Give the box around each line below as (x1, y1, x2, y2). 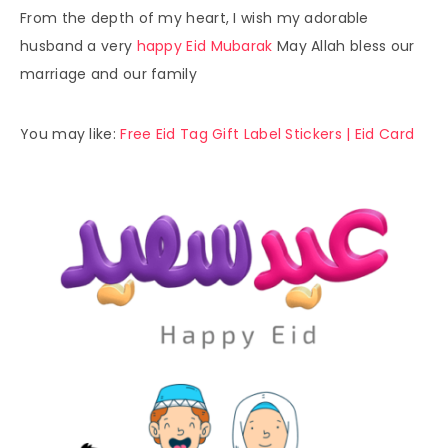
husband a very (20, 35, 137, 56)
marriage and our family (20, 63, 197, 84)
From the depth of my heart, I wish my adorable (20, 7, 369, 28)
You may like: (20, 123, 121, 144)
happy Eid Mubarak (136, 35, 273, 56)
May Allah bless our (272, 35, 415, 56)
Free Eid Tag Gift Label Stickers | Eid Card (120, 123, 419, 144)
